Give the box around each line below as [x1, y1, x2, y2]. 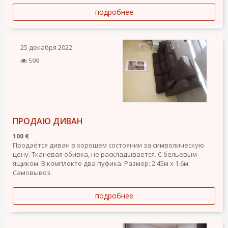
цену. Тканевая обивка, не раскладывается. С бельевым [13, 150, 197, 159]
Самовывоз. [13, 168, 52, 178]
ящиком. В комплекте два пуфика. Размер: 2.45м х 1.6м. [13, 159, 190, 168]
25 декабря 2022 [20, 42, 72, 52]
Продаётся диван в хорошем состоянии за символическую [13, 140, 204, 150]
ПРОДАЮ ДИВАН [13, 116, 83, 127]
